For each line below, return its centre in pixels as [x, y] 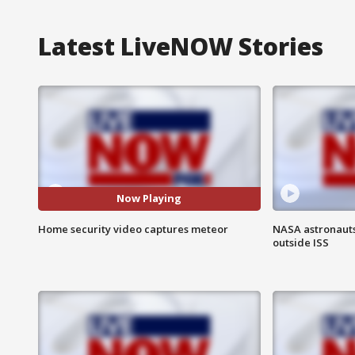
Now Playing [149, 198]
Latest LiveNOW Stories [181, 46]
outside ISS [300, 242]
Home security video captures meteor [133, 229]
